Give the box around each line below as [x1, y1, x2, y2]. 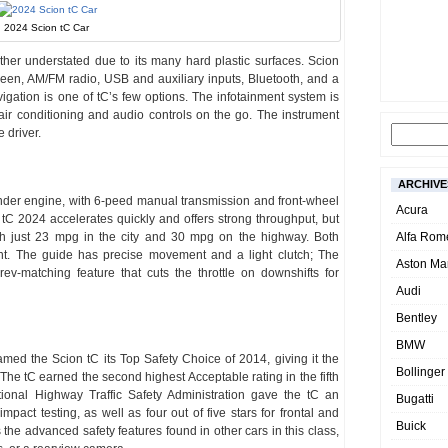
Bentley [396, 311, 437, 325]
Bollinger [396, 365, 445, 379]
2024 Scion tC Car [3, 22, 89, 33]
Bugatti [396, 392, 434, 406]
